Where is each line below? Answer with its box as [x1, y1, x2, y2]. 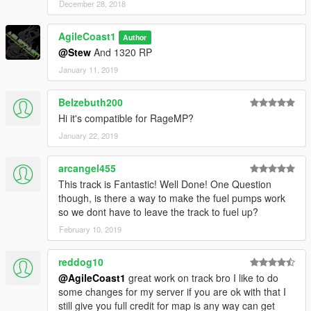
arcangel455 [58, 161, 116, 176]
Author [123, 32, 147, 43]
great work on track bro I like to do [126, 271, 278, 285]
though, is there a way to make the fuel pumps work [58, 191, 285, 205]
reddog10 [58, 255, 103, 269]
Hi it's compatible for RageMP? [58, 111, 194, 126]
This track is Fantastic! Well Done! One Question [58, 177, 271, 192]
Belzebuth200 [58, 95, 123, 110]
